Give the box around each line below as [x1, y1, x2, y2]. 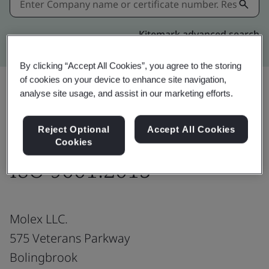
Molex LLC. [10, 210, 68, 227]
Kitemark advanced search [139, 27, 259, 41]
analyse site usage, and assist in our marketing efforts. [20, 88, 234, 99]
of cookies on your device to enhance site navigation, [20, 74, 227, 85]
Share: [95, 106, 121, 118]
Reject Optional [37, 124, 110, 135]
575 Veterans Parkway [10, 229, 130, 246]
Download [190, 106, 237, 119]
